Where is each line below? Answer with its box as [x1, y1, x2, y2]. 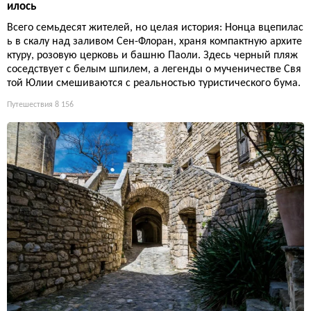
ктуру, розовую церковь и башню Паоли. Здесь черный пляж [7, 49, 298, 61]
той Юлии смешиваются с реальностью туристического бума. [7, 77, 301, 89]
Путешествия [7, 100, 53, 109]
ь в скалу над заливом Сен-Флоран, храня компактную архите [7, 35, 302, 47]
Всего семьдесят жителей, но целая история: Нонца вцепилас [7, 22, 303, 33]
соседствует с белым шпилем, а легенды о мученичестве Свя [7, 63, 301, 75]
